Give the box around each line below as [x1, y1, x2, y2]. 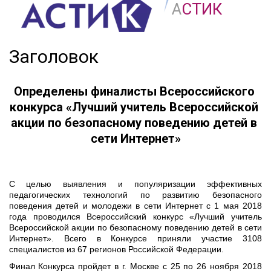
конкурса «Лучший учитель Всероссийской [10, 100, 258, 114]
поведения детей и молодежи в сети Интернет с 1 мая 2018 [9, 201, 262, 211]
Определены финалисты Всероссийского [13, 84, 255, 99]
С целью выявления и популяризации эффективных [8, 179, 262, 189]
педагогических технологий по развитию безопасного [9, 190, 262, 200]
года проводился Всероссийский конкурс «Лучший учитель [9, 212, 262, 221]
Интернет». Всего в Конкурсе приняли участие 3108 [9, 233, 262, 243]
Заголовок [9, 46, 99, 67]
